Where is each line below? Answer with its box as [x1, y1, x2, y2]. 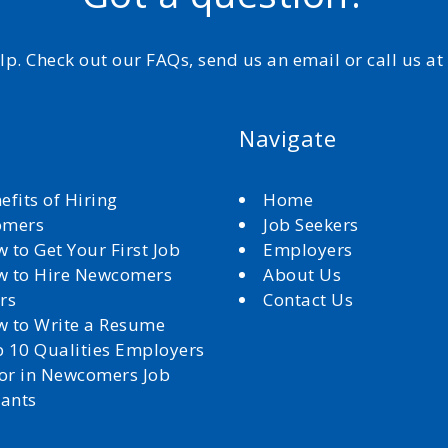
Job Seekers [263, 213, 359, 236]
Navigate [239, 123, 336, 153]
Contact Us [263, 288, 353, 311]
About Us [263, 263, 346, 286]
